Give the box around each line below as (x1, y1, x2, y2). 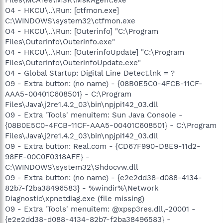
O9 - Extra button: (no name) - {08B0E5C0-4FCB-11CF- (5, 79, 203, 88)
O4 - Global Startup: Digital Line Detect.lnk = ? (5, 68, 175, 78)
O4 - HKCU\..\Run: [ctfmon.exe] (5, 5, 119, 15)
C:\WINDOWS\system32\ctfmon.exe (5, 16, 135, 25)
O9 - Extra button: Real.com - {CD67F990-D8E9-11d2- (5, 141, 201, 151)
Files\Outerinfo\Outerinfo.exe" (5, 37, 115, 46)
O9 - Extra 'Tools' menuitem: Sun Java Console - (5, 110, 183, 119)
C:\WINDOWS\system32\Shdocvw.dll (5, 162, 138, 172)
